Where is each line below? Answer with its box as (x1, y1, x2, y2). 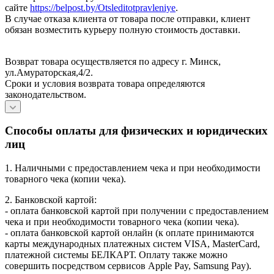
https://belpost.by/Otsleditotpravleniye (30, 2, 176, 13)
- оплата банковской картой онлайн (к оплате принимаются (5, 228, 254, 239)
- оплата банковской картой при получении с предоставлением (5, 206, 268, 217)
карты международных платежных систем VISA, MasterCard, (5, 239, 260, 250)
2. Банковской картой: (5, 194, 97, 206)
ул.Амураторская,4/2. (5, 67, 93, 78)
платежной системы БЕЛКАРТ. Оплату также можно (5, 250, 228, 261)
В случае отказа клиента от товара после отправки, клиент (5, 13, 250, 24)
